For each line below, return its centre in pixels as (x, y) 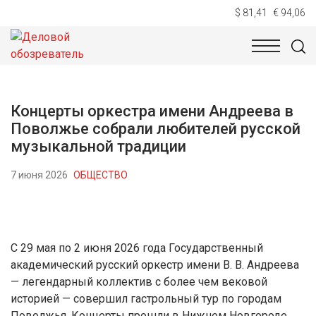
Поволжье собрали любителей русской (156, 129)
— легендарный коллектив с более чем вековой (139, 282)
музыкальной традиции (98, 146)
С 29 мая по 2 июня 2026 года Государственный (137, 248)
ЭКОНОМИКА (210, 58)
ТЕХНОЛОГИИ (121, 58)
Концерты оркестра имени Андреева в (152, 111)
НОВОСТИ (38, 58)
